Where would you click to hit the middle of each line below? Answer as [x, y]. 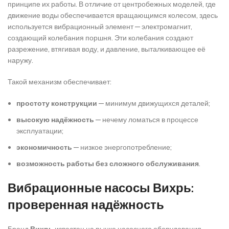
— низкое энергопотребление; [122, 147]
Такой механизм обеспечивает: [60, 82]
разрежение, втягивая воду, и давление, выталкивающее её [107, 49]
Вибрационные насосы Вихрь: [101, 188]
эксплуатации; [40, 131]
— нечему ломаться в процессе [146, 120]
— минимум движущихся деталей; [154, 104]
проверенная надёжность [86, 205]
